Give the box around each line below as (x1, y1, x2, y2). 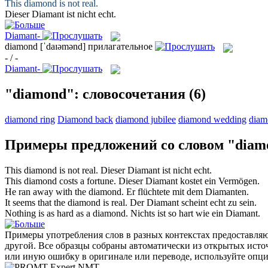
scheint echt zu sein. (179, 197, 257, 208)
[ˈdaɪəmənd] (40, 41, 86, 52)
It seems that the (5, 197, 68, 208)
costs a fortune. (57, 175, 116, 186)
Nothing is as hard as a (5, 208, 93, 218)
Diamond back (57, 114, 113, 124)
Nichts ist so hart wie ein (130, 208, 226, 218)
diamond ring (5, 114, 55, 124)
